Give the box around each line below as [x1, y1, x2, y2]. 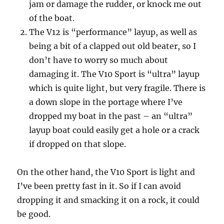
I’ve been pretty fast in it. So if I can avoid [17, 181, 181, 191]
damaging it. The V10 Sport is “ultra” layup [29, 69, 200, 79]
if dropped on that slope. [29, 139, 126, 149]
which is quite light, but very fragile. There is [29, 83, 206, 93]
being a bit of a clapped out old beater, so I [29, 41, 196, 51]
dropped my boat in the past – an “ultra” [29, 111, 193, 121]
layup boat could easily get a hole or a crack [29, 125, 200, 135]
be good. [17, 209, 51, 219]
